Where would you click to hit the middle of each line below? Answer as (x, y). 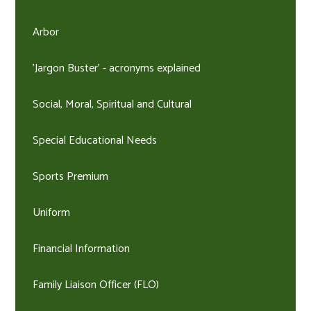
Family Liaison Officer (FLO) (96, 285)
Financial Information (82, 249)
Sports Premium (71, 176)
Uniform (52, 212)
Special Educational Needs (95, 140)
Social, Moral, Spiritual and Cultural (112, 104)
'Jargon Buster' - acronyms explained (117, 68)
